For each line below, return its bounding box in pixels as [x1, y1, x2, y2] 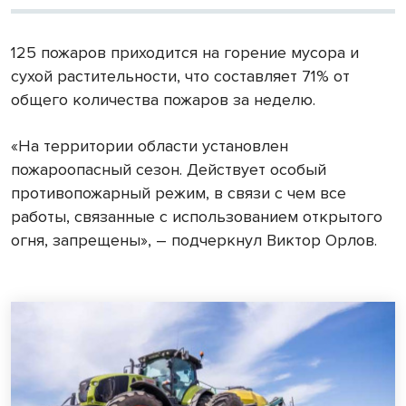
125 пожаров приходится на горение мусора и [11, 42, 359, 63]
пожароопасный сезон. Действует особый [11, 159, 326, 179]
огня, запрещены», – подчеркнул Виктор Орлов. [11, 229, 377, 250]
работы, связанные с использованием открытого [11, 206, 382, 227]
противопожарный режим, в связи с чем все [11, 182, 346, 203]
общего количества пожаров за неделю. [11, 89, 315, 110]
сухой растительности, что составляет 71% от [11, 65, 350, 86]
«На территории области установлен [11, 135, 288, 156]
